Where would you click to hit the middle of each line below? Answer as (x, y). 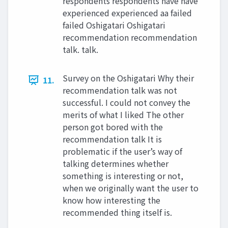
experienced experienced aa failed (127, 13)
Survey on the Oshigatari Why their (128, 78)
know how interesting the (111, 200)
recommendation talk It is (112, 139)
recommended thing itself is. (117, 212)
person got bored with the (113, 127)
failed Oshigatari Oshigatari (114, 25)
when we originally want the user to (131, 188)
